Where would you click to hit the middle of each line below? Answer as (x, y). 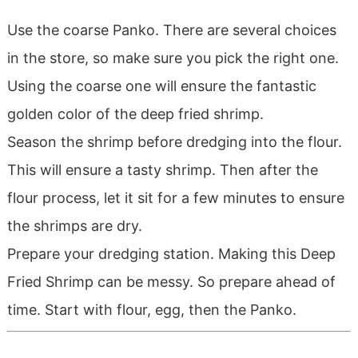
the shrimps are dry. (74, 226)
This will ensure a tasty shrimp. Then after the (162, 170)
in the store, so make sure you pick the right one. (173, 58)
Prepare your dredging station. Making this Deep (171, 254)
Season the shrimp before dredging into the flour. (174, 142)
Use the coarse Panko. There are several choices (171, 30)
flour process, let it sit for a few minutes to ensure (175, 198)
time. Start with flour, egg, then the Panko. (151, 310)
